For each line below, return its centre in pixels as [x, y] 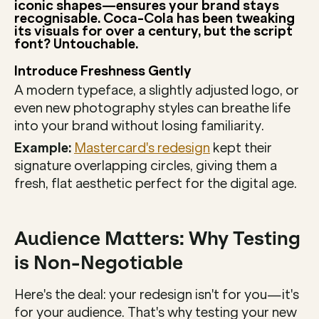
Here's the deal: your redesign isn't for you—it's [157, 294]
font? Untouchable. [76, 44]
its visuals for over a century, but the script [153, 31]
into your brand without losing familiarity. [139, 126]
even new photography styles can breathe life [152, 108]
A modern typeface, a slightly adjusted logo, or [157, 90]
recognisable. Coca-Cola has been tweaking [155, 18]
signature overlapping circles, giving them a [146, 166]
